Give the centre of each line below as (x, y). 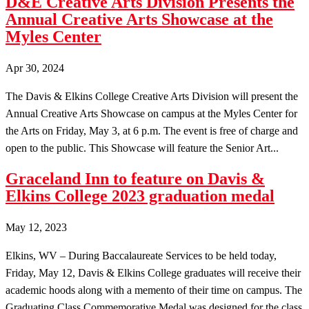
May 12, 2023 (36, 227)
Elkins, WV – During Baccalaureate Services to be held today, (141, 255)
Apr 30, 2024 (35, 68)
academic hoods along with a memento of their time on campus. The (154, 290)
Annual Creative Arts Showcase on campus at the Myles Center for (151, 113)
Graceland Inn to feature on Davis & (135, 178)
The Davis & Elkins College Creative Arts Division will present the (152, 96)
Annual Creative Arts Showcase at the (139, 19)
